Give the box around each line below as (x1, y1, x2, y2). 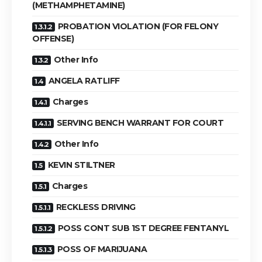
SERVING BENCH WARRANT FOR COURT (56, 117, 223, 128)
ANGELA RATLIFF (48, 75, 120, 86)
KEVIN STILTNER (47, 159, 115, 170)
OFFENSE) (32, 33, 74, 44)
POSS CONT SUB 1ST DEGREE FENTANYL (57, 222, 229, 233)
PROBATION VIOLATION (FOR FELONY (57, 20, 218, 32)
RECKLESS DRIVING (56, 201, 136, 212)
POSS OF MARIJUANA (57, 243, 147, 254)
